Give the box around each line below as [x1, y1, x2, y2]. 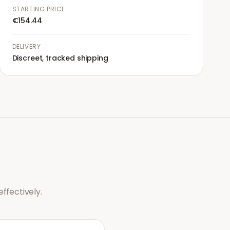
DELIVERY [12, 42, 41, 51]
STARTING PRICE [12, 5, 66, 13]
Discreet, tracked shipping [12, 53, 108, 63]
